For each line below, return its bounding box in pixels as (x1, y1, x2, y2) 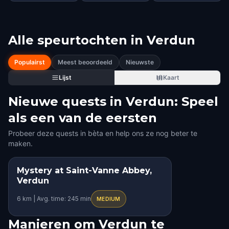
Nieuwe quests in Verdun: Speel (8, 94, 218, 109)
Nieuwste (126, 58, 154, 66)
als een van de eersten (8, 110, 157, 125)
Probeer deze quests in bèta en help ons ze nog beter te (8, 129, 197, 138)
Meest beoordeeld (58, 58, 112, 66)
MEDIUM (97, 196, 121, 202)
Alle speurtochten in (8, 33, 143, 48)
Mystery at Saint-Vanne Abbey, (17, 166, 152, 175)
